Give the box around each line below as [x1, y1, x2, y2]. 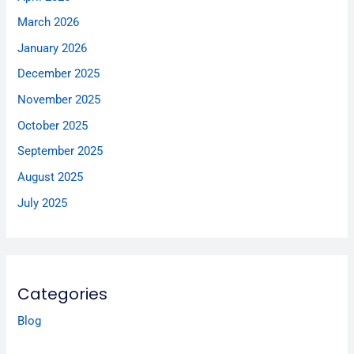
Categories [17, 282, 108, 305]
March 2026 [17, 15, 80, 30]
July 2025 [17, 195, 68, 210]
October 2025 [17, 118, 88, 133]
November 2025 [17, 92, 101, 107]
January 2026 [17, 40, 88, 55]
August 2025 [17, 169, 84, 184]
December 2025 [17, 66, 100, 81]
